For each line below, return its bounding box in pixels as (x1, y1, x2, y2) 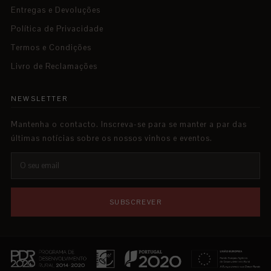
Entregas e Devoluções (11, 5, 100, 15)
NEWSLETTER (11, 94, 68, 103)
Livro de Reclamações (11, 61, 97, 71)
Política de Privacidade (11, 24, 103, 34)
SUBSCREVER (109, 198, 162, 206)
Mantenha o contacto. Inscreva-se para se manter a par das (11, 119, 247, 129)
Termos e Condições (11, 42, 91, 53)
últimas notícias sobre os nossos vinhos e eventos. (11, 133, 212, 143)
